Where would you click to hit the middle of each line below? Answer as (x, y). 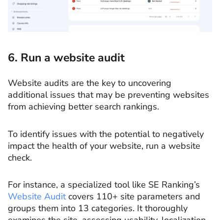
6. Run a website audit (66, 58)
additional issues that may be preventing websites (109, 95)
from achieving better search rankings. (83, 107)
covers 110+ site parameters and (133, 197)
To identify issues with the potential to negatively (106, 134)
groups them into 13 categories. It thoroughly (98, 208)
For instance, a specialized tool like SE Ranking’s (104, 185)
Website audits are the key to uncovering (90, 83)
